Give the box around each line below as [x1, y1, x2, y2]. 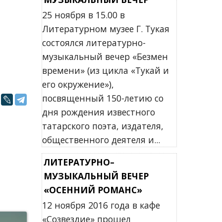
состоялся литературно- [42, 37, 146, 49]
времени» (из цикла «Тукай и [42, 64, 169, 76]
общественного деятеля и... [42, 134, 160, 146]
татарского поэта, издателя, [42, 120, 164, 132]
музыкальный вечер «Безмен [42, 51, 168, 62]
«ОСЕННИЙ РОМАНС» [43, 184, 142, 196]
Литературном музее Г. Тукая [42, 23, 169, 35]
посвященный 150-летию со [42, 92, 164, 104]
